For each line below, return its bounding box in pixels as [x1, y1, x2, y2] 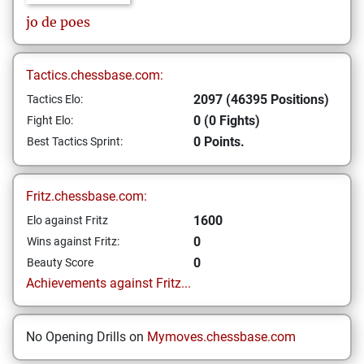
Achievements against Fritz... [26, 275, 191, 291]
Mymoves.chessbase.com [147, 329, 296, 344]
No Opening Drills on [26, 329, 147, 344]
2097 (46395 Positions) [193, 92, 329, 107]
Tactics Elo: [27, 93, 83, 106]
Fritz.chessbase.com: [26, 188, 147, 204]
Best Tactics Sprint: [27, 135, 123, 148]
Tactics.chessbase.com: [26, 67, 163, 83]
